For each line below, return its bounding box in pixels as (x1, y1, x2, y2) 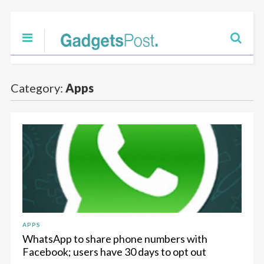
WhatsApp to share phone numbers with (22, 232, 207, 245)
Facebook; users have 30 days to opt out (22, 245, 206, 258)
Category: (10, 81, 65, 95)
